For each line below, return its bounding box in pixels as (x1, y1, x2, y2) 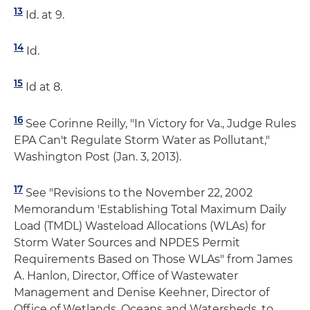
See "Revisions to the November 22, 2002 (23, 186, 253, 200)
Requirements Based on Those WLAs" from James (14, 253, 293, 266)
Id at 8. (23, 80, 62, 94)
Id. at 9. (23, 8, 64, 21)
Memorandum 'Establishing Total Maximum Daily (14, 203, 286, 217)
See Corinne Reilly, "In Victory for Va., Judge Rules (23, 116, 296, 130)
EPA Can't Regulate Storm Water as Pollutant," (14, 133, 270, 147)
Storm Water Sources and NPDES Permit (14, 236, 240, 250)
